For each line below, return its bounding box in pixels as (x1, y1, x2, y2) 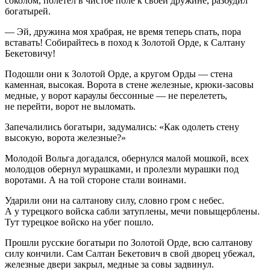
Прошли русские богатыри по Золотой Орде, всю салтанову (5, 237, 253, 248)
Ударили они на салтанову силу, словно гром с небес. (5, 195, 224, 206)
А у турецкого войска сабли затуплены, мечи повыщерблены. (5, 206, 260, 217)
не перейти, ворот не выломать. (5, 101, 136, 112)
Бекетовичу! (5, 48, 55, 59)
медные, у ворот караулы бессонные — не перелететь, (5, 90, 227, 101)
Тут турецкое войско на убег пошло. (5, 217, 154, 228)
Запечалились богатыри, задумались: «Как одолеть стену (5, 122, 239, 133)
